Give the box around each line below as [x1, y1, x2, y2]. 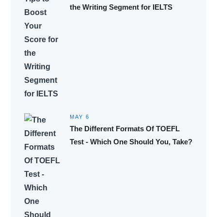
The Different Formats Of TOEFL [69, 124, 180, 133]
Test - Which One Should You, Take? [69, 137, 192, 146]
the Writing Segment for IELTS [69, 2, 172, 11]
